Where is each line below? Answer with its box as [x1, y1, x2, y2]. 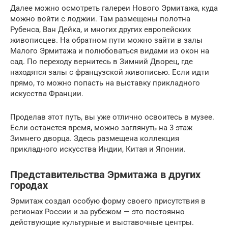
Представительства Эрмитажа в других [10, 169, 201, 181]
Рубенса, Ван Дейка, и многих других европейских [10, 24, 191, 34]
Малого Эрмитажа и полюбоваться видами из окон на [10, 46, 209, 55]
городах [10, 180, 48, 191]
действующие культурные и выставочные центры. [10, 217, 194, 227]
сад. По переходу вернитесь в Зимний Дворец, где [10, 56, 193, 66]
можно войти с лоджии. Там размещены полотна [10, 14, 190, 23]
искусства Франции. [10, 89, 83, 98]
